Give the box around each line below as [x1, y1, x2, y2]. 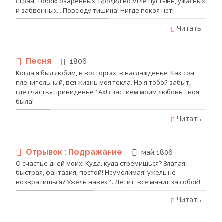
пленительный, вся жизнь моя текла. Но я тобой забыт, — [16, 77, 199, 87]
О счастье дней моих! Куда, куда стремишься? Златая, [16, 159, 187, 168]
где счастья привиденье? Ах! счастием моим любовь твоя [16, 87, 199, 96]
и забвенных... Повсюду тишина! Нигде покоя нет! [16, 6, 174, 15]
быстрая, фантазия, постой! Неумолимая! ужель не [16, 168, 176, 177]
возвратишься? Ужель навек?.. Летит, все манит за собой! [16, 177, 200, 187]
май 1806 [141, 148, 173, 156]
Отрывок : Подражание [26, 147, 124, 157]
